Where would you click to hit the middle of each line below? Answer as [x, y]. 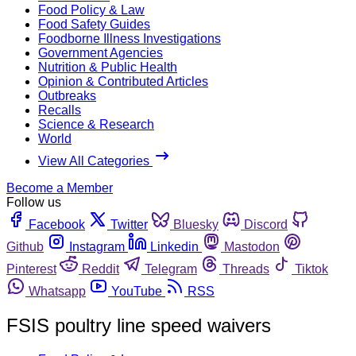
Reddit [101, 269]
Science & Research [96, 124]
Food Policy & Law [91, 10]
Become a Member [60, 188]
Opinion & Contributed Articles [123, 81]
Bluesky [196, 224]
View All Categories [95, 161]
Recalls [60, 110]
